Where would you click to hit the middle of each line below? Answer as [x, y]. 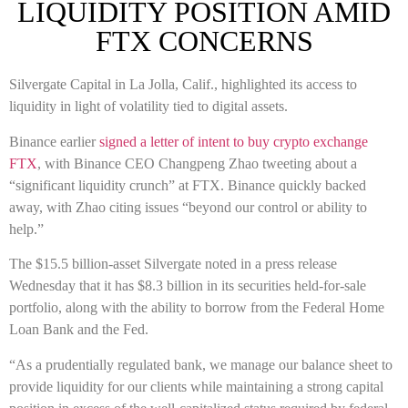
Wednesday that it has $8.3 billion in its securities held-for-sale [188, 286]
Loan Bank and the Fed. [79, 330]
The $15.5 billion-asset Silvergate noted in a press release [173, 264]
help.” [26, 229]
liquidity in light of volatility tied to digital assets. [148, 107]
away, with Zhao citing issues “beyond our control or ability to [188, 207]
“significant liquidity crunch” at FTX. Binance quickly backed [188, 185]
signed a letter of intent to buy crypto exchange [234, 141]
